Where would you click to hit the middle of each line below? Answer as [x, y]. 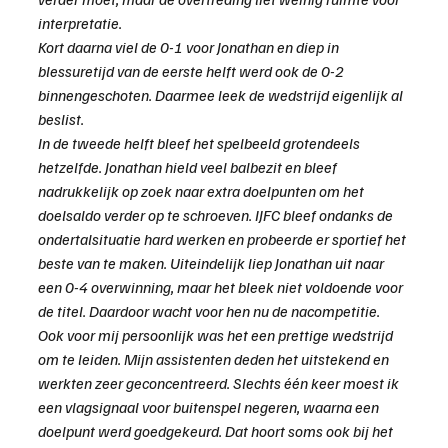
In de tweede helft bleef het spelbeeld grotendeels [200, 143]
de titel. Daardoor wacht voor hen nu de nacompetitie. [209, 311]
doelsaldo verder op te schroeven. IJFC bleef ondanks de [217, 215]
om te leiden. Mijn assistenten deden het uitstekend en [215, 359]
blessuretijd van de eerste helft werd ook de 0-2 [192, 71]
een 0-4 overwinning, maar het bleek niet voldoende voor [222, 287]
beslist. [61, 119]
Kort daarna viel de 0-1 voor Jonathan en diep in [190, 47]
